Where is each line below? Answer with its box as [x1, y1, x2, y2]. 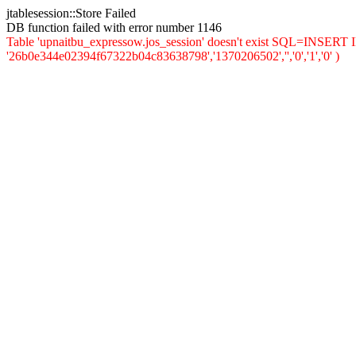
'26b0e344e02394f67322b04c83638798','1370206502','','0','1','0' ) [6, 49, 339, 63]
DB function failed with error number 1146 [6, 21, 222, 34]
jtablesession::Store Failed [6, 6, 136, 20]
